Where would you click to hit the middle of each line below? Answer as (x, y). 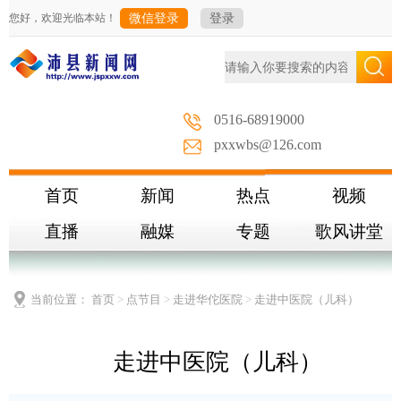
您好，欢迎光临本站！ (63, 18)
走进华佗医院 (208, 299)
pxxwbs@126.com (268, 145)
